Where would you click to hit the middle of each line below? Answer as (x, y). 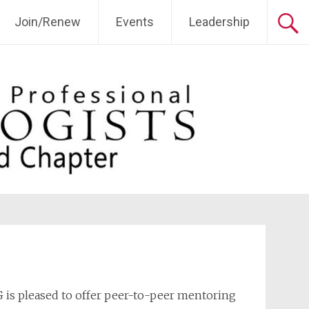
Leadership (219, 22)
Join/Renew (48, 22)
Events (135, 22)
